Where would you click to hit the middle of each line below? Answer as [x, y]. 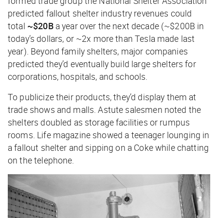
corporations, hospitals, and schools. [78, 76]
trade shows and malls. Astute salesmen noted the [105, 109]
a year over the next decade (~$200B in [129, 26]
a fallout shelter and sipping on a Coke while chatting [109, 147]
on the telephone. [41, 160]
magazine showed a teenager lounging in [130, 135]
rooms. [23, 135]
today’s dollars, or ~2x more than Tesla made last [101, 38]
